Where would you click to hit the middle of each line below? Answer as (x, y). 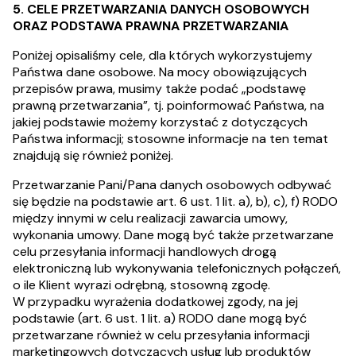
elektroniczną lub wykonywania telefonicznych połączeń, (177, 268)
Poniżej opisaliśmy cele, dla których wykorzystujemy (163, 55)
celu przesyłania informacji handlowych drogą (145, 252)
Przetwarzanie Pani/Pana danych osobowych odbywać (172, 185)
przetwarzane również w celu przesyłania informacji (161, 335)
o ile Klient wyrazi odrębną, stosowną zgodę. (141, 285)
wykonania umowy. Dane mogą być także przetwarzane (173, 235)
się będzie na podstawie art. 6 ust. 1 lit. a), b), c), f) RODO (175, 201)
